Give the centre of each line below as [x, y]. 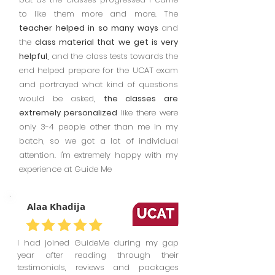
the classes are [141, 99]
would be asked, [61, 99]
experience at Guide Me [65, 169]
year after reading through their [98, 255]
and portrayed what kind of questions [99, 84]
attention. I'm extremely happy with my [99, 155]
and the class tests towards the [114, 56]
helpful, [34, 56]
